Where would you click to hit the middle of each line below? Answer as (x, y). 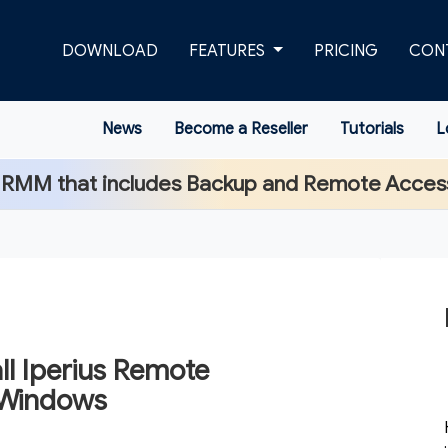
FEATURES (229, 51)
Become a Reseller (241, 129)
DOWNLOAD (110, 51)
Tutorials (372, 129)
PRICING (346, 51)
